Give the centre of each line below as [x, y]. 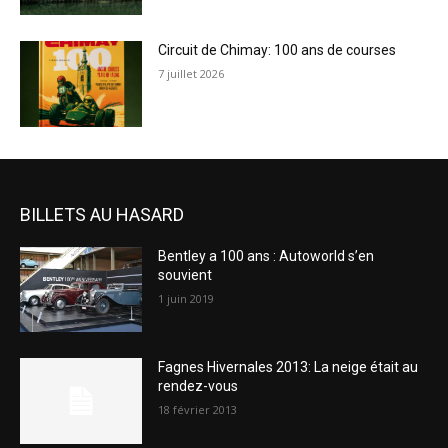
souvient [185, 274]
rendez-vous [198, 386]
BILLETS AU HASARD [102, 214]
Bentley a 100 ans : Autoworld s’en [266, 255]
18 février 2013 [198, 410]
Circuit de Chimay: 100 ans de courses [277, 50]
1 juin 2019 [186, 298]
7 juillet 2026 [191, 74]
